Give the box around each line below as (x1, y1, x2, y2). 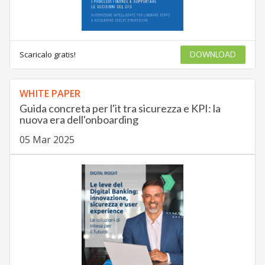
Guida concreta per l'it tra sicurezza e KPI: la (19, 102, 221, 115)
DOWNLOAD (190, 50, 237, 60)
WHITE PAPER (19, 87, 80, 101)
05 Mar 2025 (19, 133, 75, 147)
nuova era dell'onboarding (19, 113, 138, 127)
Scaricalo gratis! (19, 49, 76, 60)
